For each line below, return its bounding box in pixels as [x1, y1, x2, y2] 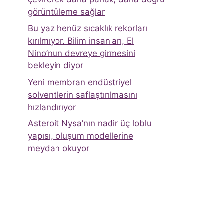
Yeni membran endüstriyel [28, 77, 132, 87]
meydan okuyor [28, 143, 89, 154]
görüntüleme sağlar [28, 6, 105, 17]
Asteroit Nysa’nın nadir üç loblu [28, 118, 152, 129]
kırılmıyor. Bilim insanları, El [28, 36, 134, 46]
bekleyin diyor [28, 60, 83, 71]
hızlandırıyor [28, 102, 76, 112]
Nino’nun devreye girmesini [28, 48, 135, 58]
